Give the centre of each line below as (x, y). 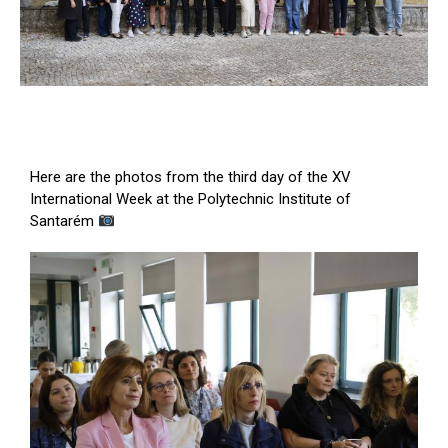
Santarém (64, 221)
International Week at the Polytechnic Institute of (190, 199)
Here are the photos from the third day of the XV (190, 177)
